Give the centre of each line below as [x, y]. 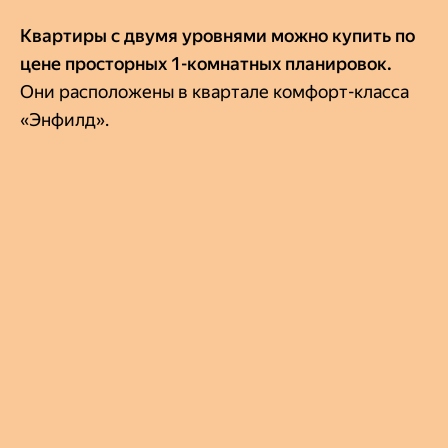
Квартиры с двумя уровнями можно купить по [217, 36]
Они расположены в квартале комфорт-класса [214, 92]
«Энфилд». [64, 120]
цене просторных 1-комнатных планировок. [206, 64]
